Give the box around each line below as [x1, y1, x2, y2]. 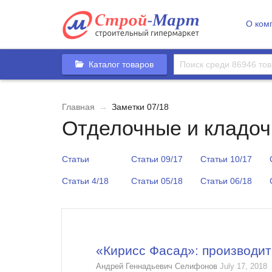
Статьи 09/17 [131, 154, 183, 164]
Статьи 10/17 [200, 154, 252, 164]
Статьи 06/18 [200, 176, 252, 186]
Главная [62, 102, 95, 112]
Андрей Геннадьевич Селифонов [96, 262, 217, 271]
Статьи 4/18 [62, 176, 109, 186]
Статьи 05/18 [131, 176, 183, 186]
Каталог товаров [89, 59, 154, 69]
